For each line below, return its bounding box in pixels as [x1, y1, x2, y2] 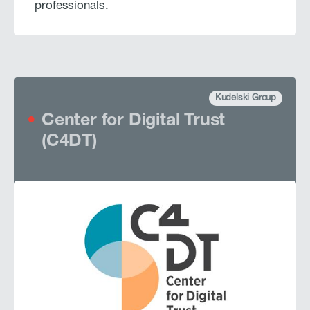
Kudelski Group [215, 93, 276, 103]
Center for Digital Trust [42, 112, 226, 130]
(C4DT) [42, 133, 97, 151]
